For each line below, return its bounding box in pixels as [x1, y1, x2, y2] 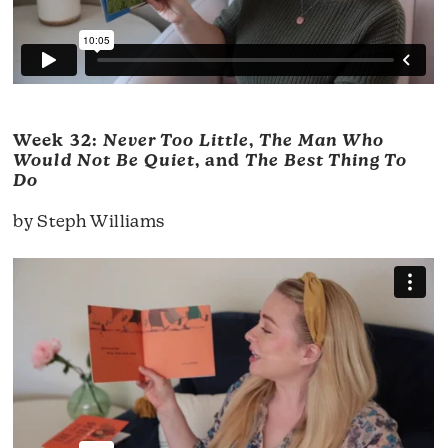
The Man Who [259, 133, 385, 151]
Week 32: [13, 133, 103, 151]
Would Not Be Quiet [13, 153, 195, 171]
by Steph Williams [13, 214, 165, 232]
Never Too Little [102, 133, 249, 151]
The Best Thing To [244, 153, 408, 171]
